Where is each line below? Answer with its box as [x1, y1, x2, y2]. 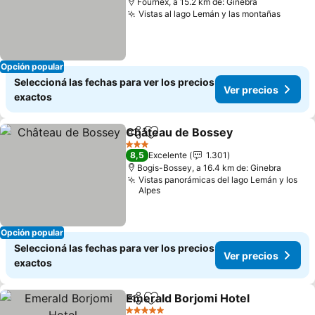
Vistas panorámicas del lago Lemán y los [139, 174, 298, 185]
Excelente [148, 150, 188, 160]
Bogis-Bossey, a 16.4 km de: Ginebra [137, 162, 282, 173]
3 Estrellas [125, 143, 167, 155]
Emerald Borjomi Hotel [126, 291, 250, 305]
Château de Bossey [126, 125, 233, 139]
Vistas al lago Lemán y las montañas [139, 8, 281, 19]
